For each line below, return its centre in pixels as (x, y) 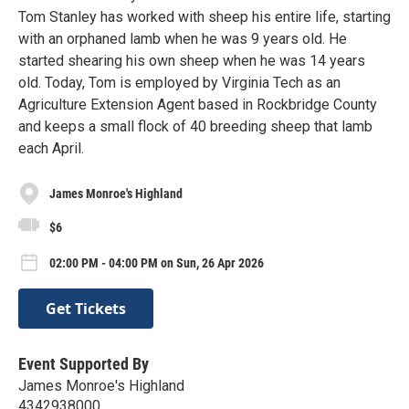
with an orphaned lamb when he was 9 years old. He (183, 39)
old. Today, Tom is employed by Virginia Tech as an (179, 83)
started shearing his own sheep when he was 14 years (192, 61)
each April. (51, 149)
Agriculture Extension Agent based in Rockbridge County (198, 105)
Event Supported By (84, 364)
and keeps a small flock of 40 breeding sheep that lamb (195, 127)
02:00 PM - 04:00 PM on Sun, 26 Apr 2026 (157, 263)
